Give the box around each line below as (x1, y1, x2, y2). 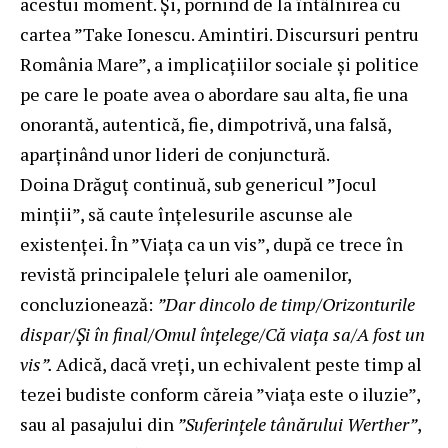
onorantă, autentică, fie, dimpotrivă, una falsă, (20, 111, 391, 136)
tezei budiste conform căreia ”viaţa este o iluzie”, (20, 381, 420, 406)
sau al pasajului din (20, 411, 174, 436)
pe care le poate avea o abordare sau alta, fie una (20, 81, 408, 106)
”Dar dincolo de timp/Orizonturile (157, 291, 415, 316)
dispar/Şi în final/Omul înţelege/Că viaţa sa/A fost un (20, 321, 425, 346)
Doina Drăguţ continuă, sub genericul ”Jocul (20, 171, 377, 196)
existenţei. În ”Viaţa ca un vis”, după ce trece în (20, 231, 403, 256)
